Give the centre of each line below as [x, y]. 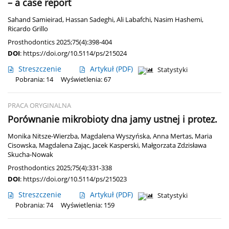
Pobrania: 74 [34, 205]
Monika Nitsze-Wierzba [43, 136]
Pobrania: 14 [34, 80]
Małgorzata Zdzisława [174, 146]
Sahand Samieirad [35, 20]
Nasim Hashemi [178, 20]
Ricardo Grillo [28, 29]
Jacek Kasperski [116, 146]
